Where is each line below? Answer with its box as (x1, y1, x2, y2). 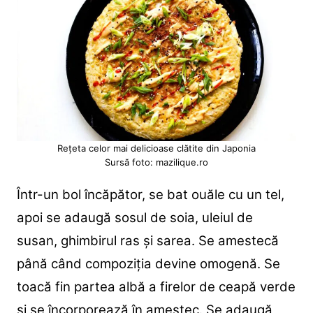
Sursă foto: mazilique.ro (104, 156, 208, 168)
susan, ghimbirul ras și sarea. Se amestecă (16, 232, 279, 249)
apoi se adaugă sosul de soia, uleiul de (16, 209, 253, 226)
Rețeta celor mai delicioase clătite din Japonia (57, 142, 256, 154)
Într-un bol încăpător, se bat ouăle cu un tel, (16, 186, 284, 203)
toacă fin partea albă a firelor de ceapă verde (16, 278, 296, 295)
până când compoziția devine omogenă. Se (16, 255, 280, 272)
